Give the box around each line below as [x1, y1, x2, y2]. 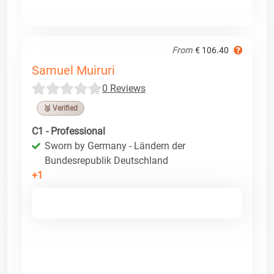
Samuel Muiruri [32, 62, 115, 78]
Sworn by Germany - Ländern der [45, 139, 185, 152]
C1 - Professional [32, 125, 105, 137]
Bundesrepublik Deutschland [45, 154, 168, 166]
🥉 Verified [43, 103, 78, 113]
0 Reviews [102, 82, 146, 94]
